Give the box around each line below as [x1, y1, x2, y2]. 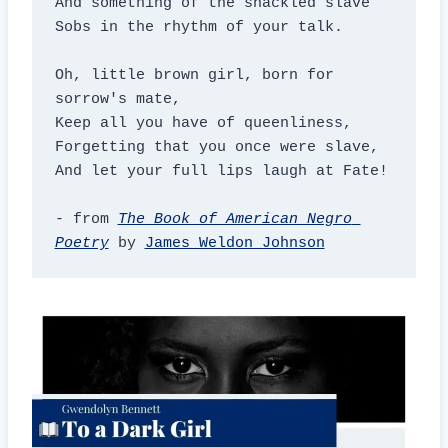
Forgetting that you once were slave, [54, 138, 379, 156]
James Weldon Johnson [144, 234, 325, 252]
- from [54, 210, 118, 228]
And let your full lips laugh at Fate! [54, 162, 388, 180]
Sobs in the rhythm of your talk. [54, 18, 343, 36]
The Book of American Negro [117, 210, 352, 228]
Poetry [54, 234, 109, 252]
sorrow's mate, [54, 90, 181, 108]
